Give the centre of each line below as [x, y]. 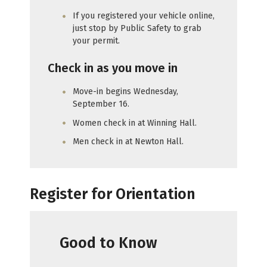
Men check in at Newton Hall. [128, 142]
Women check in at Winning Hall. [135, 123]
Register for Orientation [113, 194]
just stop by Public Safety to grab [137, 29]
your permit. [96, 41]
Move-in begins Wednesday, [125, 92]
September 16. [101, 104]
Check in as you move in [113, 68]
